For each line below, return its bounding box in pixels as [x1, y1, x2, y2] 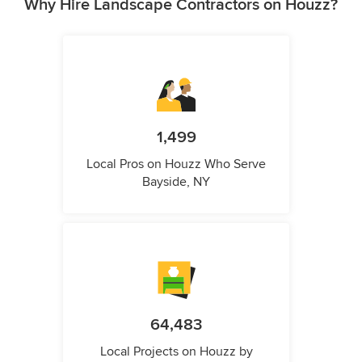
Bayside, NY [142, 174, 210, 191]
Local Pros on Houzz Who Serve [86, 156, 266, 173]
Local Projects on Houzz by [99, 343, 253, 360]
